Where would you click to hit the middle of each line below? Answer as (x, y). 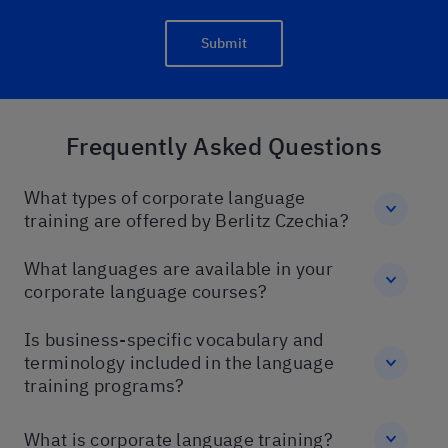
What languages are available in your (178, 268)
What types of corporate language (165, 197)
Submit (224, 43)
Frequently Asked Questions (224, 146)
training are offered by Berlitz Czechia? (186, 220)
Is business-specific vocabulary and (174, 339)
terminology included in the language (179, 362)
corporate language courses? (146, 291)
